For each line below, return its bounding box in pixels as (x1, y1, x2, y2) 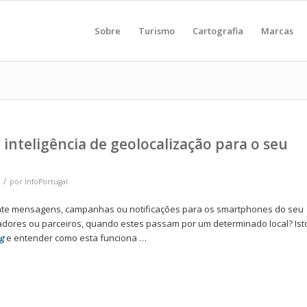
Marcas (261, 25, 293, 37)
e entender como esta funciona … (4, 232, 147, 245)
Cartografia (193, 25, 243, 37)
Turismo (138, 25, 175, 37)
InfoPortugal (25, 177, 68, 186)
